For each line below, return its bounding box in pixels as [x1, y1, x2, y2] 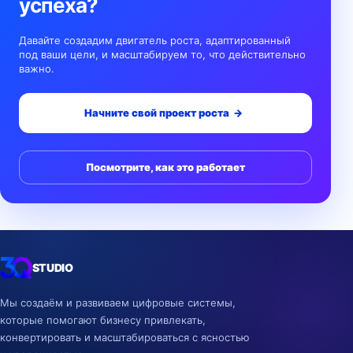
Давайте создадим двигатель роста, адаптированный [19, 34, 291, 46]
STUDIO [32, 261, 73, 274]
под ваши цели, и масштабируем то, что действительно [19, 48, 306, 61]
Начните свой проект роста [84, 106, 229, 119]
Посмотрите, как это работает [86, 161, 245, 173]
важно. [19, 62, 54, 75]
